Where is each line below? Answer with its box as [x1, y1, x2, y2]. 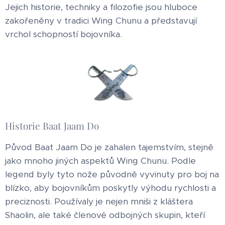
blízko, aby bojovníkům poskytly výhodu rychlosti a [5, 182, 216, 193]
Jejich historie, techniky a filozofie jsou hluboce [5, 2, 197, 13]
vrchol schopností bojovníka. [5, 29, 122, 40]
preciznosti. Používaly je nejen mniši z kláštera [5, 195, 193, 207]
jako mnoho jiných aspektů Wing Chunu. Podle [5, 155, 196, 166]
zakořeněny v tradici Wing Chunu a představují [5, 15, 197, 26]
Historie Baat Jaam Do [5, 119, 99, 132]
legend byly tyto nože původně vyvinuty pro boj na [5, 168, 219, 180]
